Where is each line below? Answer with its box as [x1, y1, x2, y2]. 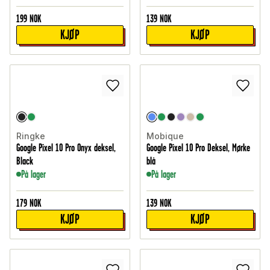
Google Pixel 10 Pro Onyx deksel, [16, 142, 116, 154]
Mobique [146, 131, 184, 142]
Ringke [16, 131, 45, 142]
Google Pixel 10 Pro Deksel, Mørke [146, 142, 250, 154]
